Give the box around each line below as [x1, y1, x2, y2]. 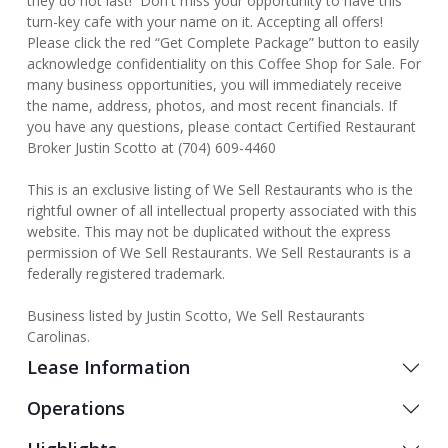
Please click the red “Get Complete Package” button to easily [27, 33, 419, 52]
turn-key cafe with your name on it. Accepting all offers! [27, 12, 383, 31]
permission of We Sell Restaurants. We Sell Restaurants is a [27, 243, 411, 262]
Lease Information [27, 355, 190, 379]
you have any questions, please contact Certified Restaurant [27, 117, 416, 136]
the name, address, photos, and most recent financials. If [27, 96, 397, 115]
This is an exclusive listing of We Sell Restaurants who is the [27, 180, 413, 199]
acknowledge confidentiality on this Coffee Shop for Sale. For [27, 54, 421, 73]
